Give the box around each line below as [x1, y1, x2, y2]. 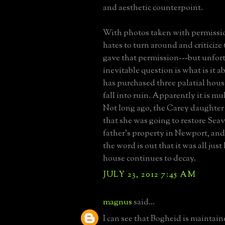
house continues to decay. [103, 152, 196, 165]
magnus [103, 196, 132, 208]
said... [132, 196, 155, 208]
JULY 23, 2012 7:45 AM [103, 168, 196, 181]
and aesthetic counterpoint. [103, 2, 203, 14]
